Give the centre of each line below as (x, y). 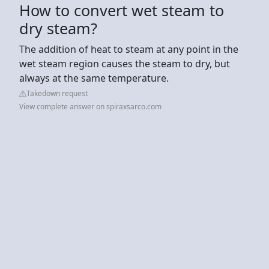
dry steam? (58, 28)
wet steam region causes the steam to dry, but (125, 63)
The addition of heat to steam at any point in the (129, 49)
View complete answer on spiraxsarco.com (90, 106)
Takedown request (57, 93)
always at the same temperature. (94, 78)
